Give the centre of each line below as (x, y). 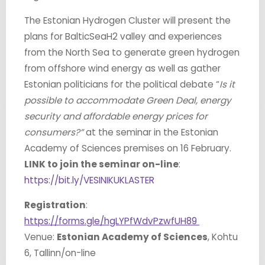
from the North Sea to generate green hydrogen (132, 52)
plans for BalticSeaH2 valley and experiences (123, 36)
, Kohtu (222, 237)
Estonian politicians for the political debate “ (122, 84)
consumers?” (55, 132)
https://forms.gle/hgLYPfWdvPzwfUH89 (112, 221)
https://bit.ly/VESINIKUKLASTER (89, 180)
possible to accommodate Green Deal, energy (127, 100)
